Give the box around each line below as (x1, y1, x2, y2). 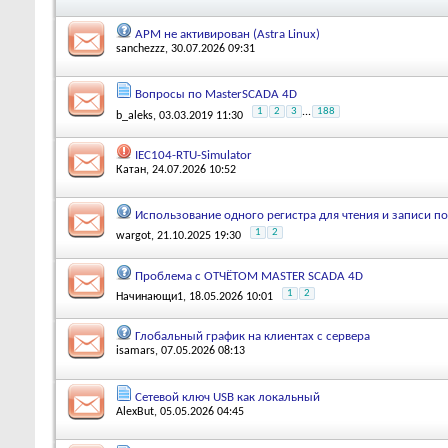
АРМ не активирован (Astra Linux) (135, 27, 320, 41)
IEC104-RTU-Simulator (135, 148, 252, 162)
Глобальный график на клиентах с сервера (135, 330, 370, 344)
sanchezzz (116, 42, 165, 55)
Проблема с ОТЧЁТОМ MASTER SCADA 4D (135, 269, 363, 283)
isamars (116, 345, 155, 358)
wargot (116, 230, 151, 243)
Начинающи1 (116, 290, 183, 303)
